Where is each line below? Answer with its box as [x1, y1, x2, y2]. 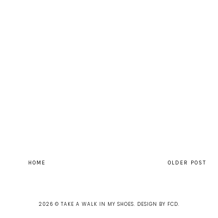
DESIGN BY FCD [137, 200, 178, 208]
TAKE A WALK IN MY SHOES [60, 200, 134, 208]
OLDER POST [168, 160, 206, 166]
